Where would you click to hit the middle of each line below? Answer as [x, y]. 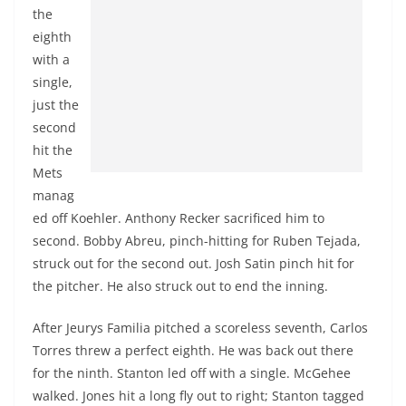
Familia [129, 327]
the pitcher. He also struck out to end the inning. [180, 285]
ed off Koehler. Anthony [106, 217]
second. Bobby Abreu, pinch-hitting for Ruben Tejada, [197, 240]
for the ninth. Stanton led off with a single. [163, 372]
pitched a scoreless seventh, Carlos [259, 327]
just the [56, 104]
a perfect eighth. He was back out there [232, 350]
